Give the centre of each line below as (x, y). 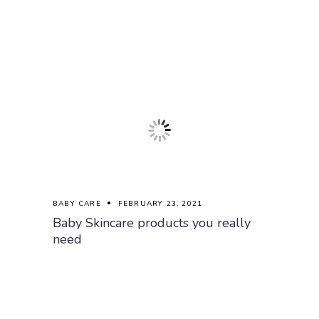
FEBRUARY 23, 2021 (160, 204)
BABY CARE (77, 204)
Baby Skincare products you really (152, 223)
